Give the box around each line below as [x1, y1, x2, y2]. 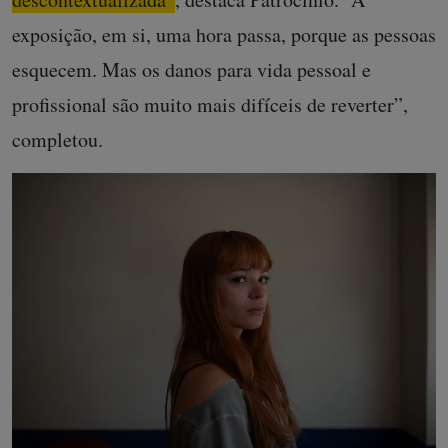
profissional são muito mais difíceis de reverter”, [12, 91, 408, 118]
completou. [12, 126, 103, 153]
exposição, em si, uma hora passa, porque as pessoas [12, 21, 436, 48]
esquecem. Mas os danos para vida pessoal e [12, 56, 371, 83]
